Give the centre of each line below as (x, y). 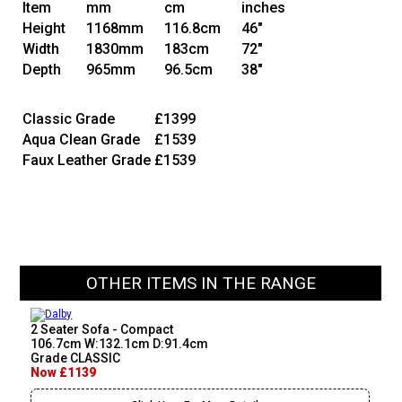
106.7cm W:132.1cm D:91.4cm (120, 344)
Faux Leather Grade (87, 161)
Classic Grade (69, 119)
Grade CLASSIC (76, 358)
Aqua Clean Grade (82, 140)
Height (44, 29)
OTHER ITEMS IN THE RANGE (201, 284)
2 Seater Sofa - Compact (102, 330)
